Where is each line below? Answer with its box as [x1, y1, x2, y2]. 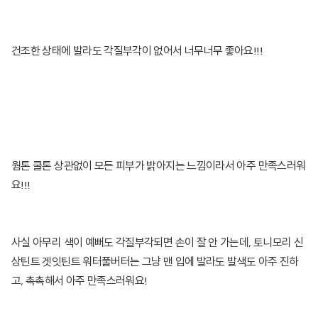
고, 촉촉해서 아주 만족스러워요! [11, 277, 148, 287]
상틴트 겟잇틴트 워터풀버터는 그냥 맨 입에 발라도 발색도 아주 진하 [11, 258, 299, 268]
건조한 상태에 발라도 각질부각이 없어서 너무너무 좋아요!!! [11, 47, 265, 57]
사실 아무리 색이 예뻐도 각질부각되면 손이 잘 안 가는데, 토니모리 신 [11, 238, 304, 249]
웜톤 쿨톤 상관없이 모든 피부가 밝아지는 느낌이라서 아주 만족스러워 [11, 162, 306, 172]
